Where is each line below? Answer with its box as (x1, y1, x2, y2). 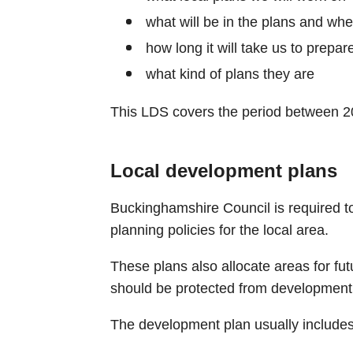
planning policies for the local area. (110, 221, 329, 238)
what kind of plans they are (145, 65, 314, 82)
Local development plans (110, 159, 337, 181)
